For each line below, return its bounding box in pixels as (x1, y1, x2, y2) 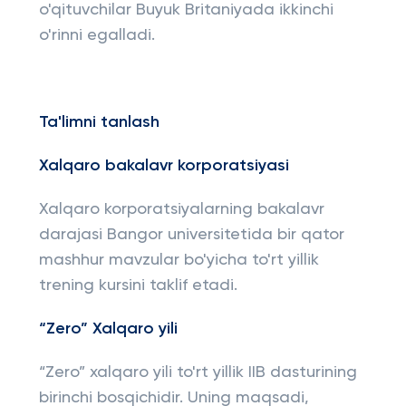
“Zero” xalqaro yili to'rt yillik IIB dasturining (38, 364, 357, 381)
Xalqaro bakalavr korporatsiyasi (38, 158, 289, 174)
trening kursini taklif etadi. (38, 277, 237, 294)
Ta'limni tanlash (38, 114, 159, 130)
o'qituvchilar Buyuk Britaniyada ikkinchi (38, 2, 333, 18)
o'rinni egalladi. (38, 27, 155, 43)
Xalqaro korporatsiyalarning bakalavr (38, 201, 324, 217)
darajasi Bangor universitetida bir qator (38, 227, 344, 243)
